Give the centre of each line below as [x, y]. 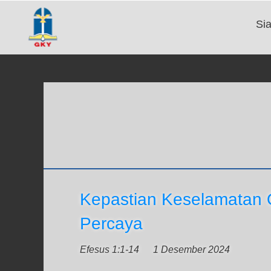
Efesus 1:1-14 [109, 250]
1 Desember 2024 [191, 250]
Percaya [111, 224]
